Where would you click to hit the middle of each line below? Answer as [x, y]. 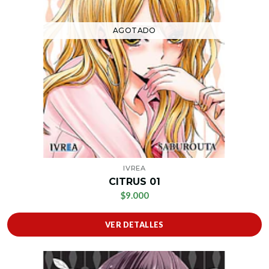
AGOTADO [134, 31]
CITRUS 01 [134, 182]
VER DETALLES [134, 225]
